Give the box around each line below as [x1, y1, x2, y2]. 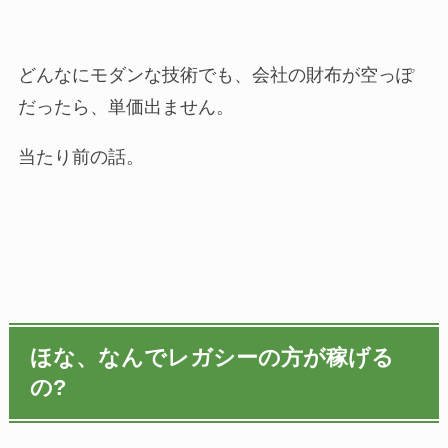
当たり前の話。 [17, 147, 144, 168]
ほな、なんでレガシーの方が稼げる [30, 346, 395, 371]
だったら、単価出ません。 [17, 97, 234, 118]
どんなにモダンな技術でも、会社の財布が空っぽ [17, 65, 414, 86]
